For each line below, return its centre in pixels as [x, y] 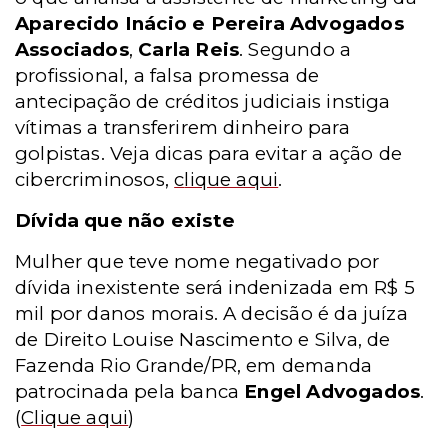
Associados [72, 49]
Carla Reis [189, 49]
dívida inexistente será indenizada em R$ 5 [215, 287]
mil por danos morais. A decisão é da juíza [211, 313]
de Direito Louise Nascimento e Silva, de [203, 339]
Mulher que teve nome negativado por [197, 261]
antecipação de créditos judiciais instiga [203, 101]
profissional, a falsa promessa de [167, 75]
